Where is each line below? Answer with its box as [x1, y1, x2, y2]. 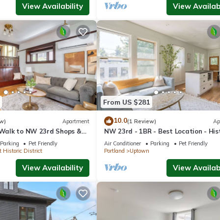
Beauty [104, 136, 127, 144]
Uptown [130, 147, 149, 155]
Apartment [62, 117, 89, 125]
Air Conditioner [104, 140, 141, 147]
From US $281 [103, 97, 150, 107]
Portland [104, 147, 125, 155]
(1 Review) [127, 117, 156, 125]
